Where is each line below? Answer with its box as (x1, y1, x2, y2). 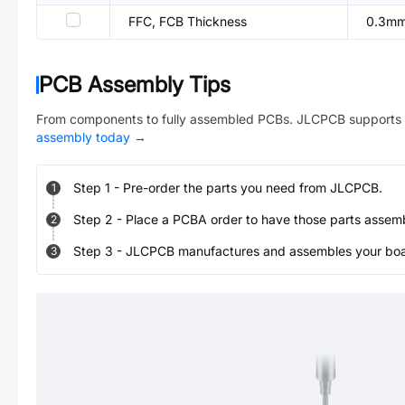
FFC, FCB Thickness (128, 14, 247, 29)
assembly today (36, 129, 130, 145)
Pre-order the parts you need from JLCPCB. (123, 180, 382, 195)
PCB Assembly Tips (39, 71, 231, 98)
